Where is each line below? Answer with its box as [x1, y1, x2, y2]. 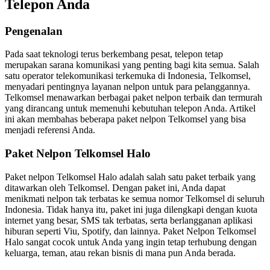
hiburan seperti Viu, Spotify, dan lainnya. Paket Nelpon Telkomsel [5, 225, 256, 236]
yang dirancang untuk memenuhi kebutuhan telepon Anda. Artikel [5, 103, 256, 114]
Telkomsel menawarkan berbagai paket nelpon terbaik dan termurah [5, 92, 262, 103]
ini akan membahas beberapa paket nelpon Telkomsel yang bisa [5, 114, 246, 125]
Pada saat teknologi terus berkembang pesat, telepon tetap [5, 49, 223, 60]
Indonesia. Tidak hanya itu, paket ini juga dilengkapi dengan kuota [5, 204, 257, 215]
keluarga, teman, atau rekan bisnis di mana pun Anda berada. [5, 247, 236, 258]
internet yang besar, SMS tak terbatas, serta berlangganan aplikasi [5, 215, 253, 225]
